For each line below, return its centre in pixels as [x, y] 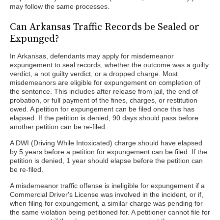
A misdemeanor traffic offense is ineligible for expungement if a [107, 186]
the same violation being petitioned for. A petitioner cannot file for [110, 212]
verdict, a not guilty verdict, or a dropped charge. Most [94, 74]
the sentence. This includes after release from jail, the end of [104, 91]
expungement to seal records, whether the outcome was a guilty [109, 65]
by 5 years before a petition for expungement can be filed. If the [109, 152]
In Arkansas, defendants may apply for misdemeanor [92, 56]
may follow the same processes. [60, 6]
